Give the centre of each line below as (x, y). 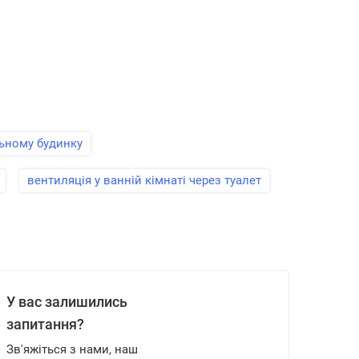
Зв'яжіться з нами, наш (72, 349)
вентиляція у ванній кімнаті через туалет (144, 180)
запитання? (45, 324)
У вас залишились (67, 302)
